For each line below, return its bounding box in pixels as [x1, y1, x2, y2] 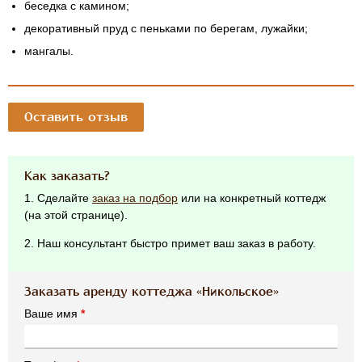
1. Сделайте [24, 192, 92, 205]
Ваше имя [24, 307, 81, 321]
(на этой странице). [24, 208, 128, 222]
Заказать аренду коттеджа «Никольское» [24, 285, 279, 300]
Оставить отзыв [24, 110, 128, 125]
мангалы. [24, 44, 74, 58]
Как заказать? [24, 170, 110, 184]
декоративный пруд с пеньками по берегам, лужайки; [24, 22, 308, 36]
